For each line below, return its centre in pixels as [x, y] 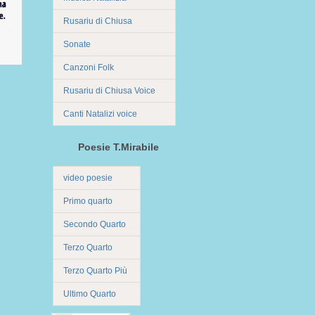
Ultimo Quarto [90, 294]
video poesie [88, 178]
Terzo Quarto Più [95, 271]
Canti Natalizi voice [100, 114]
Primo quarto [88, 201]
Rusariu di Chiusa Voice [109, 91]
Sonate [77, 44]
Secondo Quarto [95, 224]
